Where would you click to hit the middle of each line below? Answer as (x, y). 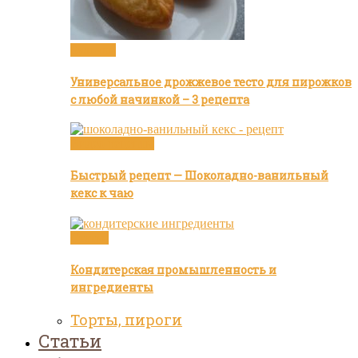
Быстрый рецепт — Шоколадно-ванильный (199, 176)
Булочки (93, 50)
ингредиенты (112, 287)
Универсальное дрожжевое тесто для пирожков (211, 82)
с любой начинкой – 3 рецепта (160, 99)
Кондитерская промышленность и (173, 269)
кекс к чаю (102, 193)
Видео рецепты (112, 144)
